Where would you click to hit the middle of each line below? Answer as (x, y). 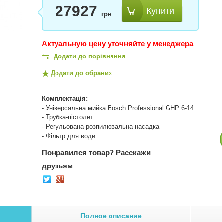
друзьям (57, 166)
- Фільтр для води (68, 136)
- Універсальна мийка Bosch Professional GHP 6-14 (118, 108)
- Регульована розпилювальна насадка (100, 127)
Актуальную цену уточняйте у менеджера (117, 43)
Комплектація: (65, 98)
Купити (160, 11)
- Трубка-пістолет (67, 117)
